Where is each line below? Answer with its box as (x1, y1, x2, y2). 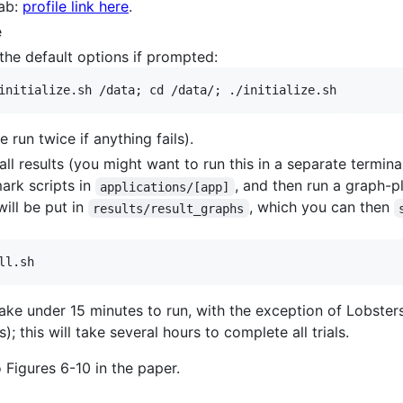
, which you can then (248, 198, 394, 217)
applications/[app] (100, 179, 230, 194)
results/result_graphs (93, 201, 245, 216)
